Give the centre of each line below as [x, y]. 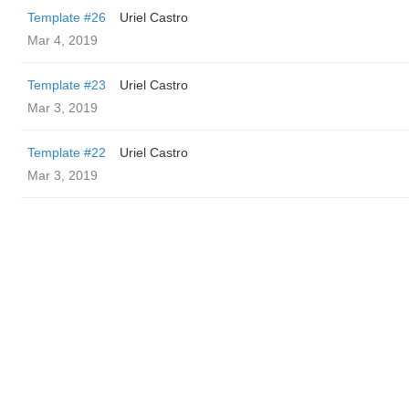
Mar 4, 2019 [63, 40]
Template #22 [67, 152]
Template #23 [67, 85]
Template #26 [67, 17]
